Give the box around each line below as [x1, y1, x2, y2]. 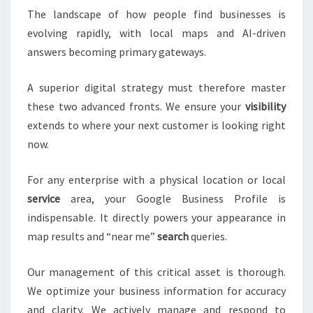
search [157, 229, 189, 244]
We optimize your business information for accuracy [27, 284, 286, 298]
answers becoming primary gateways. [27, 45, 206, 59]
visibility [245, 99, 286, 114]
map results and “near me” [27, 229, 157, 244]
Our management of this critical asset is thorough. [27, 265, 286, 279]
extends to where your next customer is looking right [27, 118, 286, 133]
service [27, 191, 60, 206]
